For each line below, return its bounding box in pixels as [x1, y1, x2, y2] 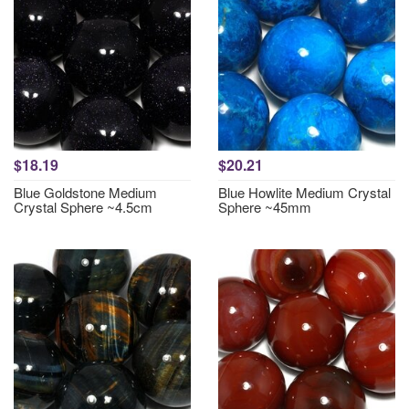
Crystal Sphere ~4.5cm [14, 196, 152, 216]
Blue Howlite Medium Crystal [218, 182, 391, 202]
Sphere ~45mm [218, 196, 311, 216]
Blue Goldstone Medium [14, 182, 157, 202]
